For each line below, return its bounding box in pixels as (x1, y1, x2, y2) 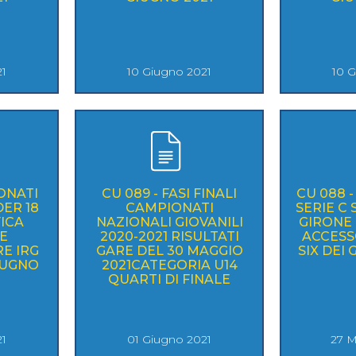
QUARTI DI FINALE (108, 271, 230, 287)
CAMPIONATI (125, 199, 214, 215)
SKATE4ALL (141, 3, 215, 19)
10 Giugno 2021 (127, 64, 211, 79)
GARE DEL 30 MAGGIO (95, 242, 243, 258)
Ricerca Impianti (43, 55, 153, 71)
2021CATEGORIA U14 (101, 257, 238, 273)
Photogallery (219, 55, 307, 71)
